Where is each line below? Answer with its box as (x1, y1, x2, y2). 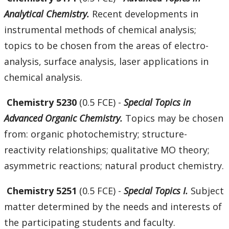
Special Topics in (124, 96, 191, 109)
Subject (191, 185, 224, 197)
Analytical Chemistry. (4, 8, 89, 20)
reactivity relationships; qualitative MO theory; (4, 144, 210, 156)
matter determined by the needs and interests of (4, 200, 222, 213)
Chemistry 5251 (7, 185, 79, 197)
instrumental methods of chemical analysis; (4, 24, 196, 36)
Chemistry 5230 (4, 96, 79, 109)
